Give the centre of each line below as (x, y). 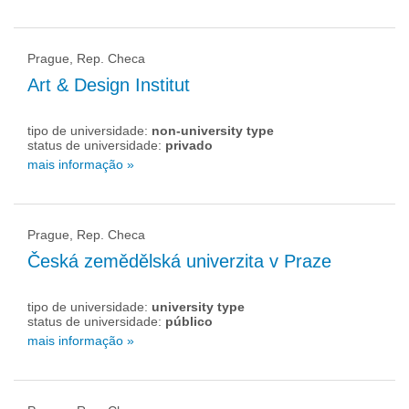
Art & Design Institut (109, 85)
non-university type (213, 131)
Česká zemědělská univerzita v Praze (179, 261)
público (189, 321)
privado (189, 145)
